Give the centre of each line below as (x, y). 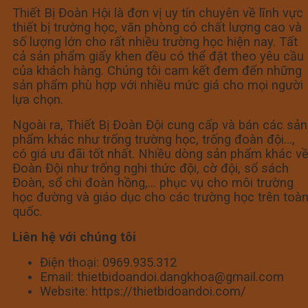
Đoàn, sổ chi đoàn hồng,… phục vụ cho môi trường (153, 183)
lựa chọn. (40, 100)
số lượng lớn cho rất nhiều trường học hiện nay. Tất (155, 42)
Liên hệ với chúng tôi (76, 237)
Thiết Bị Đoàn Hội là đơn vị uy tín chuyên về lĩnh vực (158, 13)
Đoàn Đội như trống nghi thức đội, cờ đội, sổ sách (151, 168)
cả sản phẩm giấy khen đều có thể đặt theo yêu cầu (158, 56)
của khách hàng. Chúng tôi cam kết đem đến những (157, 71)
